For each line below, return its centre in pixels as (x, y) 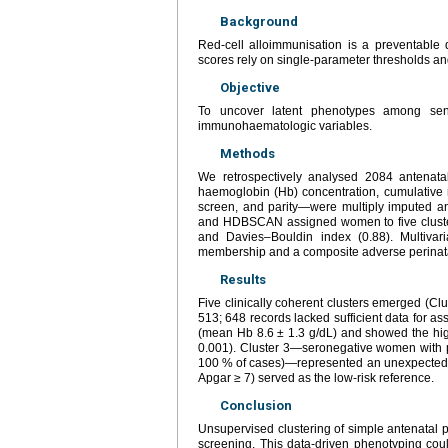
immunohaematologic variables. (285, 125)
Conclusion (256, 405)
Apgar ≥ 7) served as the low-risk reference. (316, 377)
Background (259, 21)
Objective (250, 87)
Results (243, 279)
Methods (247, 153)
